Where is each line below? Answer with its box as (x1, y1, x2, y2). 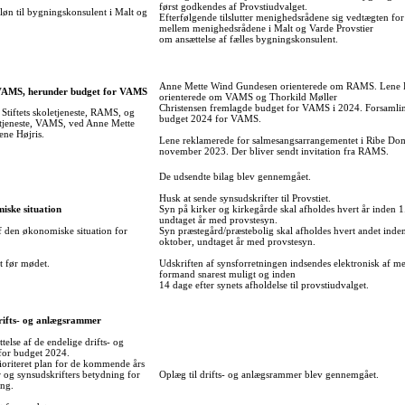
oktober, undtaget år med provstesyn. (159, 236, 316, 248)
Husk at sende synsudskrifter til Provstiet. (159, 193, 331, 204)
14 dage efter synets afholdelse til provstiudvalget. (159, 279, 369, 291)
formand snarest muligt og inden (159, 268, 296, 280)
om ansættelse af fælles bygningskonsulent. (159, 33, 338, 45)
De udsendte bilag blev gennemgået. (159, 171, 311, 183)
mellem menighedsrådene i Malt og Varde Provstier (159, 23, 373, 34)
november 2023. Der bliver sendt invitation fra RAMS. (159, 146, 389, 157)
